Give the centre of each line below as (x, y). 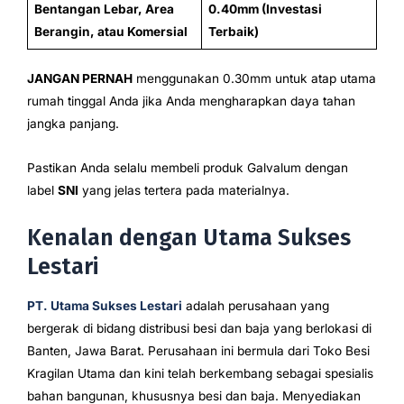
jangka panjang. (73, 124)
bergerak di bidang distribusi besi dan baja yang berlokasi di (199, 329)
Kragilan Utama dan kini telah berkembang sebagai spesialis (200, 374)
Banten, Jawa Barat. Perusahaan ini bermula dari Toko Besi (198, 351)
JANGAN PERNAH (80, 79)
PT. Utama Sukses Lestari (105, 306)
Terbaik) (233, 31)
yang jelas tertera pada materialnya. (184, 191)
